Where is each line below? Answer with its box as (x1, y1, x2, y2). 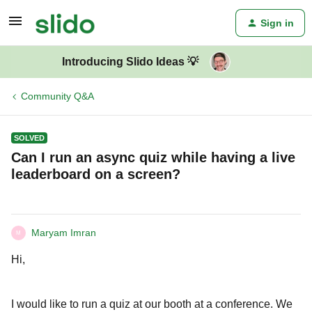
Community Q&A (21, 91, 94, 102)
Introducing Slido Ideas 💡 (62, 56, 198, 68)
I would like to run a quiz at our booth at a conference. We (11, 298, 292, 310)
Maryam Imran (31, 227, 96, 238)
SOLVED (14, 134, 45, 142)
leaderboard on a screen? (11, 166, 180, 182)
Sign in (260, 17, 294, 29)
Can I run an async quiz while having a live (11, 150, 295, 165)
